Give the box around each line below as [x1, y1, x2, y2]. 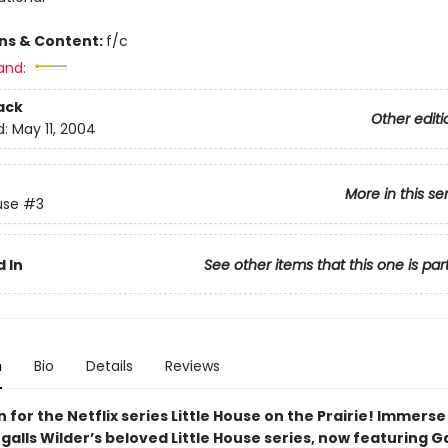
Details [85, 356, 133, 376]
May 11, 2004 [11, 119, 96, 140]
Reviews [164, 356, 220, 376]
